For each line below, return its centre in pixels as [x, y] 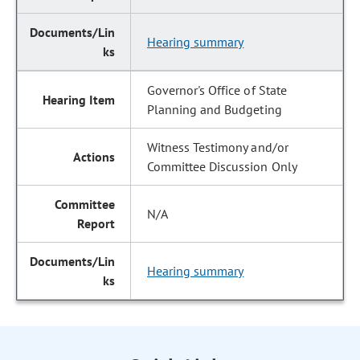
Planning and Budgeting [215, 109]
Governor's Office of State [217, 90]
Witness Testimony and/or [218, 147]
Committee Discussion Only [222, 166]
